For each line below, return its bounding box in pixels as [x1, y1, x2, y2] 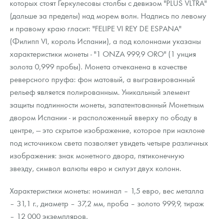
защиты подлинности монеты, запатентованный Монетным [10, 99, 204, 110]
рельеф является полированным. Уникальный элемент [10, 87, 190, 97]
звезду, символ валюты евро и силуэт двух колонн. [10, 163, 181, 174]
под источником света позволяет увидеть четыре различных [10, 137, 208, 148]
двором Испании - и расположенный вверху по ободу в [10, 112, 197, 123]
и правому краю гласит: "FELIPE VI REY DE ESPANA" [10, 23, 181, 34]
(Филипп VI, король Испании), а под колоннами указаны [10, 36, 201, 46]
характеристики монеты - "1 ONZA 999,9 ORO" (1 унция [10, 48, 196, 59]
